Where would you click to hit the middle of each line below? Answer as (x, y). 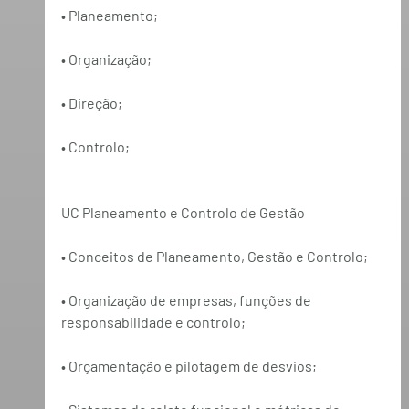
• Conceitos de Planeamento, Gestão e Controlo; (214, 256)
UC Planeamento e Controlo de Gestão (183, 212)
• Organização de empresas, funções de (187, 299)
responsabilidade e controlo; (153, 321)
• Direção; (91, 102)
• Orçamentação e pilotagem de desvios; (189, 365)
